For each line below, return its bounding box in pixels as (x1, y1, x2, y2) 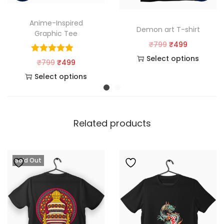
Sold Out (15, 156, 41, 164)
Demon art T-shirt (136, 24, 200, 34)
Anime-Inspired (29, 18, 83, 28)
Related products (73, 117, 151, 129)
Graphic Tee (34, 28, 77, 38)
